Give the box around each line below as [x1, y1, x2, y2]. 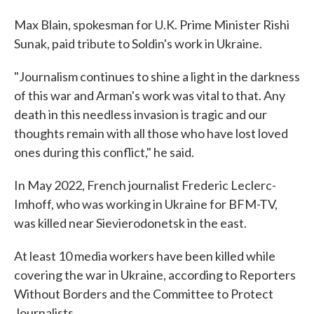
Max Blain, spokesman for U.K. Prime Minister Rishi [14, 16, 289, 32]
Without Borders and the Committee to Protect [14, 285, 273, 301]
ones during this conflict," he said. [14, 144, 194, 160]
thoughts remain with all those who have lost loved [14, 125, 288, 141]
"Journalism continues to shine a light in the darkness [14, 68, 300, 84]
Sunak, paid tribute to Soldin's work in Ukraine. [14, 35, 262, 51]
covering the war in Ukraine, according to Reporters [14, 266, 296, 282]
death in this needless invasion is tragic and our [14, 106, 267, 122]
